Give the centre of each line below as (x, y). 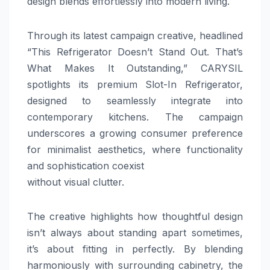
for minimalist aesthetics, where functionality (135, 150)
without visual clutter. (76, 182)
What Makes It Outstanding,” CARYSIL (135, 68)
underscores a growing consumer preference (135, 133)
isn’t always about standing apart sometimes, (135, 233)
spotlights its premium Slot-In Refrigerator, (135, 85)
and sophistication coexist (86, 166)
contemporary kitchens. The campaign (135, 117)
